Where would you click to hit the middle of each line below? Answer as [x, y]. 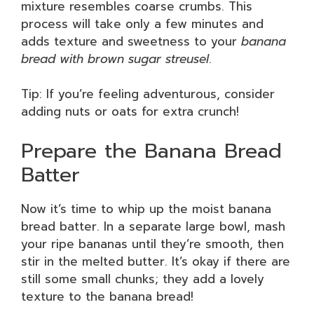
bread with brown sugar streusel [115, 59]
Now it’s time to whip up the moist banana [146, 209]
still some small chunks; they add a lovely [143, 279]
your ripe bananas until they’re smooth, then [152, 244]
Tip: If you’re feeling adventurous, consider [148, 94]
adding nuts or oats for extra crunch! [130, 111]
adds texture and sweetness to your [131, 41]
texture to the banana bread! [107, 296]
